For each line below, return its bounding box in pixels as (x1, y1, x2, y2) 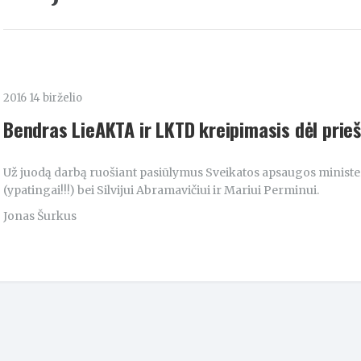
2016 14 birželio (3, 91, 82, 105)
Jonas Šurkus (3, 209, 77, 223)
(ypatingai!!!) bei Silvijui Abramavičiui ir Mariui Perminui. (3, 183, 319, 197)
